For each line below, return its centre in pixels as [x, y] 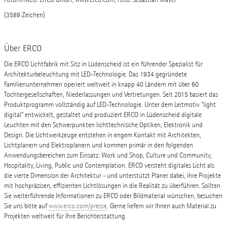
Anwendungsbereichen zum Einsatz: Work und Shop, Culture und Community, [108, 155]
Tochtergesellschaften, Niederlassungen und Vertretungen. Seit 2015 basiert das [111, 94]
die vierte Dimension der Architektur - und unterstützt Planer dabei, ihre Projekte [112, 175]
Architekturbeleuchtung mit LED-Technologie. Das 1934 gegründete [95, 74]
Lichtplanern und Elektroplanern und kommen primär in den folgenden [98, 145]
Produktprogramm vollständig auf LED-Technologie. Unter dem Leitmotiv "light [110, 104]
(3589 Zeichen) [24, 15]
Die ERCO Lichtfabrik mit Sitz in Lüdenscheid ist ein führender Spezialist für [103, 64]
